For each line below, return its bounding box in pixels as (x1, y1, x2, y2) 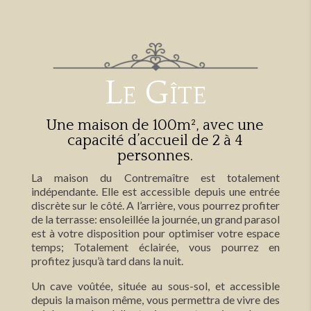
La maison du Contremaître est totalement (31, 170, 280, 184)
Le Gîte (104, 74, 206, 112)
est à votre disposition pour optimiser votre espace (31, 226, 280, 239)
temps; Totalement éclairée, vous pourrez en (31, 239, 280, 253)
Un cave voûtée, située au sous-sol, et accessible (31, 278, 280, 292)
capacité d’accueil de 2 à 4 (67, 131, 244, 149)
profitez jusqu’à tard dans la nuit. (31, 253, 183, 267)
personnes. (117, 146, 194, 165)
